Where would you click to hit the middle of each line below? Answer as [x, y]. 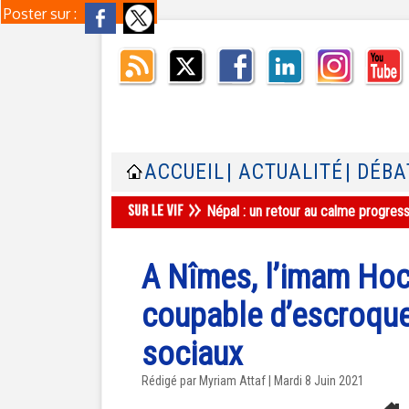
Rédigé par [170, 381]
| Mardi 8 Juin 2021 [315, 381]
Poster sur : [42, 14]
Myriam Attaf [232, 381]
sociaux [192, 354]
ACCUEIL [184, 172]
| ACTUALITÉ [285, 172]
